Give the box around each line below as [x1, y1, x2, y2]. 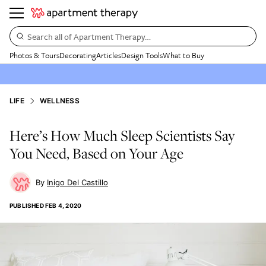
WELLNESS [39, 96, 80, 105]
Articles [96, 49, 121, 61]
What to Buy [163, 49, 204, 61]
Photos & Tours [9, 49, 59, 61]
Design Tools [121, 49, 163, 61]
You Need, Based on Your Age [9, 144, 183, 163]
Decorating [59, 49, 96, 61]
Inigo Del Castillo [47, 178, 108, 187]
